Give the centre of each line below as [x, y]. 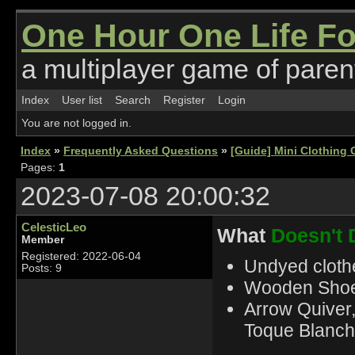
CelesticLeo [54, 227]
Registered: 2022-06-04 [81, 256]
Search [133, 100]
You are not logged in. [76, 123]
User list [82, 100]
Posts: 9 [42, 268]
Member [43, 240]
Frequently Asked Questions [141, 151]
